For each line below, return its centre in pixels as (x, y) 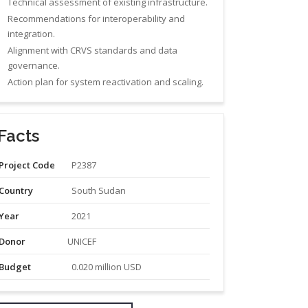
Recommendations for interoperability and (97, 18)
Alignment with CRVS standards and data (93, 50)
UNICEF (82, 241)
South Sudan (99, 190)
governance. (34, 65)
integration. (32, 33)
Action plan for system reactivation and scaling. (106, 81)
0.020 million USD (107, 266)
